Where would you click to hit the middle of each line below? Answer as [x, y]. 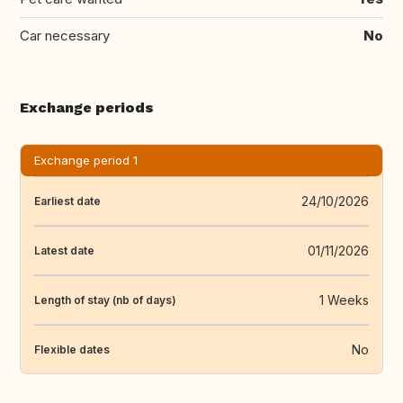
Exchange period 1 [86, 161]
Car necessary [65, 36]
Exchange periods [87, 108]
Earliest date [67, 201]
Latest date [64, 250]
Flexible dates [72, 349]
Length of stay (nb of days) [105, 300]
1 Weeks [344, 300]
